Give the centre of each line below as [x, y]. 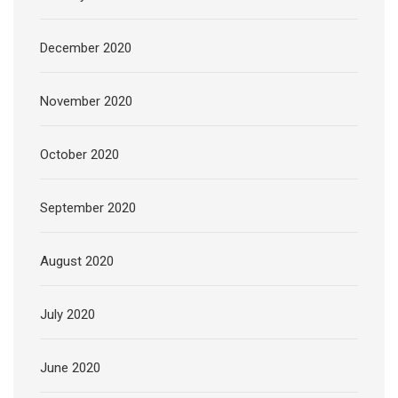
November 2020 [86, 101]
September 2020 [88, 207]
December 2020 [86, 48]
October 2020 [80, 154]
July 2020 [68, 314]
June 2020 [70, 367]
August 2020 [77, 261]
